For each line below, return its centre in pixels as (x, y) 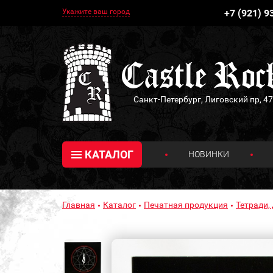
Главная (79, 204)
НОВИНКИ (209, 154)
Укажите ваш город (96, 12)
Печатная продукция (186, 204)
